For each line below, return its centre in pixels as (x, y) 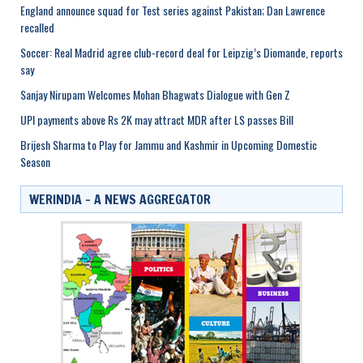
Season (35, 161)
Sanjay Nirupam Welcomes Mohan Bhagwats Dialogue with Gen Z (155, 94)
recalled (37, 27)
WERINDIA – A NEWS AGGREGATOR (120, 199)
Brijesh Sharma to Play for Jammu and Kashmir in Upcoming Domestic (169, 144)
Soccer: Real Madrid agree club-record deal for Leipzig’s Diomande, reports (181, 52)
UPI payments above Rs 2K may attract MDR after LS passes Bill (157, 119)
